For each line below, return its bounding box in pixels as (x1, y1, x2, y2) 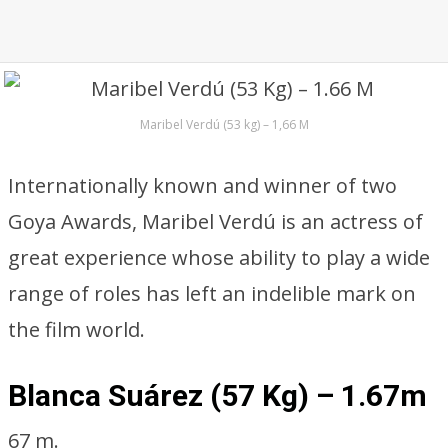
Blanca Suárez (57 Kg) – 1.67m (8, 378, 427, 413)
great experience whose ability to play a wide (8, 244, 430, 271)
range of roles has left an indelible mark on (8, 280, 416, 307)
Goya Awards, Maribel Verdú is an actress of (8, 208, 423, 235)
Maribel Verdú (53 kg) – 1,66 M (139, 116, 309, 133)
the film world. (8, 316, 145, 343)
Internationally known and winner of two (8, 172, 397, 199)
